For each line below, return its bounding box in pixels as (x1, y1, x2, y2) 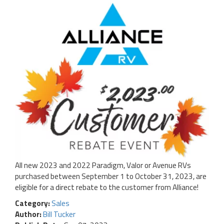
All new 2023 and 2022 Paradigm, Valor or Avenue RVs (15, 159, 191, 171)
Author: (15, 208, 43, 220)
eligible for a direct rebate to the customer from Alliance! (15, 181, 198, 193)
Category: (15, 197, 51, 209)
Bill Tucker (43, 208, 75, 220)
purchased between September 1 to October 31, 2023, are (15, 170, 206, 182)
